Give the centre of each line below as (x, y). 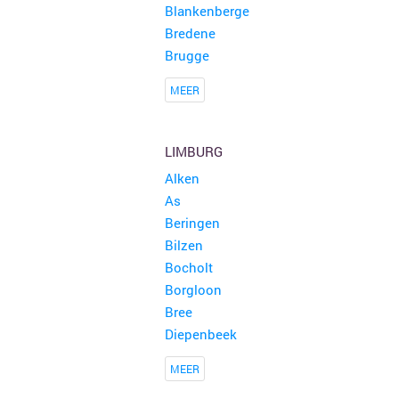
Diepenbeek (200, 334)
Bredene (190, 33)
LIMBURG (193, 151)
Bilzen (183, 245)
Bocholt (188, 267)
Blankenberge (207, 11)
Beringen (192, 223)
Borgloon (193, 289)
